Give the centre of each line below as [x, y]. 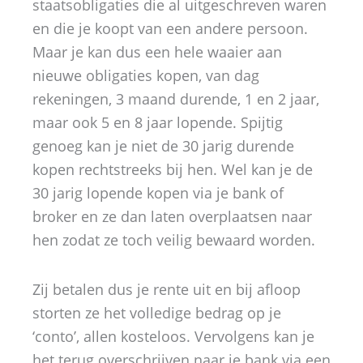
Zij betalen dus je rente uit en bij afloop [167, 289]
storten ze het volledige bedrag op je [157, 312]
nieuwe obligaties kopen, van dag [146, 75]
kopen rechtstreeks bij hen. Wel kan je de [173, 169]
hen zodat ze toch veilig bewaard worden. [174, 240]
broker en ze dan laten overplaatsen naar [172, 216]
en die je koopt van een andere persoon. [170, 28]
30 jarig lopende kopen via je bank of [158, 193]
